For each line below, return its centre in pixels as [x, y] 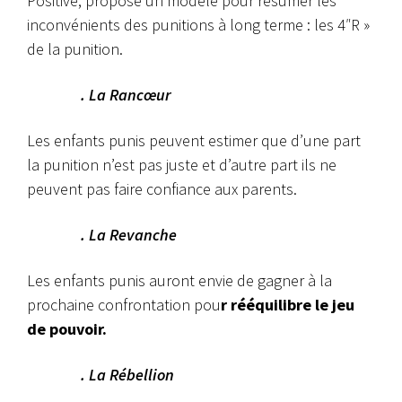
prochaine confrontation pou [124, 305]
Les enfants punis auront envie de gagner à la [179, 281]
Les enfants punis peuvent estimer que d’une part [194, 141]
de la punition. [75, 49]
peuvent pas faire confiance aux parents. [162, 189]
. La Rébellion [127, 375]
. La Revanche [129, 235]
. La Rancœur [126, 95]
